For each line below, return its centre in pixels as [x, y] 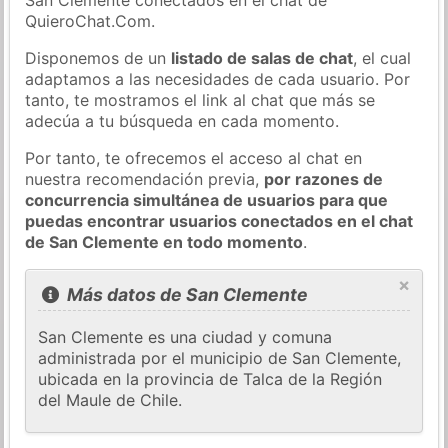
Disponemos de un [98, 57]
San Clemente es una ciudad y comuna [185, 337]
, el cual [382, 57]
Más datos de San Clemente [185, 295]
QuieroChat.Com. [90, 20]
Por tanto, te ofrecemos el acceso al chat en [194, 157]
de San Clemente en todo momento [164, 241]
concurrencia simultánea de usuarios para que [207, 199]
